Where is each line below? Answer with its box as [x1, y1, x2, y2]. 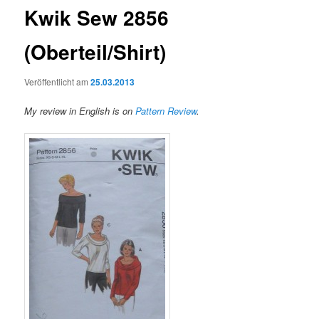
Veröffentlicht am [24, 75, 91, 88]
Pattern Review [135, 104, 197, 117]
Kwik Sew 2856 [24, 3, 169, 33]
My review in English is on [24, 104, 136, 117]
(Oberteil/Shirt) [24, 37, 167, 67]
